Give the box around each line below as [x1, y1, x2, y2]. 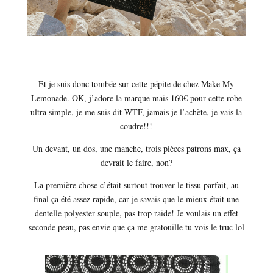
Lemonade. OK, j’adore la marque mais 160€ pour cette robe [30, 92, 242, 104]
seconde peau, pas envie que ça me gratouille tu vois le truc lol [28, 221, 244, 233]
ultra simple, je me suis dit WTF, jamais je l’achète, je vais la [30, 106, 243, 118]
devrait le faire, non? [100, 157, 172, 169]
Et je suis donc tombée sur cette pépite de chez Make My [38, 78, 235, 90]
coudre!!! [120, 120, 153, 132]
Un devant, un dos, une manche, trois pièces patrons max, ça [32, 143, 241, 155]
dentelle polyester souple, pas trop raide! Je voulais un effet [34, 207, 238, 219]
